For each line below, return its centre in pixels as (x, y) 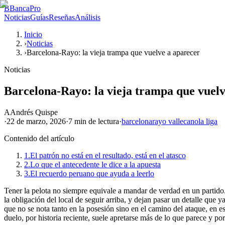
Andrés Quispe (34, 112)
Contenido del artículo (39, 138)
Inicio (33, 34)
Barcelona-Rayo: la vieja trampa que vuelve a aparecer (113, 52)
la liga (208, 121)
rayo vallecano (175, 121)
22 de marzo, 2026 (36, 121)
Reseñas (62, 17)
